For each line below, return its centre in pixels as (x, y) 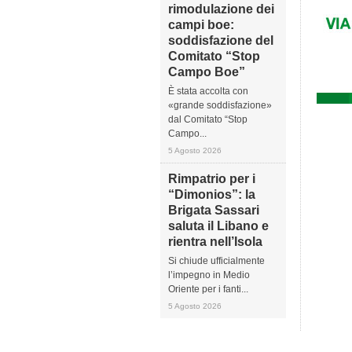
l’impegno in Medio (209, 275)
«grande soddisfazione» (220, 105)
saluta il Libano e (218, 226)
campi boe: (201, 25)
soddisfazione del (221, 40)
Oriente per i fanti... (208, 289)
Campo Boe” (207, 72)
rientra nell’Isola (215, 242)
